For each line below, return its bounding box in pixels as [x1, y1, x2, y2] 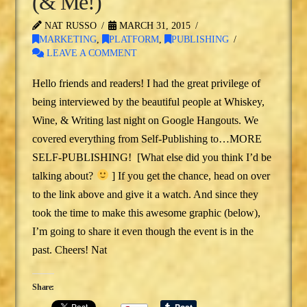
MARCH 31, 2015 [116, 20, 191, 31]
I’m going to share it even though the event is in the [32, 225, 254, 237]
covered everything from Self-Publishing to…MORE [32, 132, 262, 145]
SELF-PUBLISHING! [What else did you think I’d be [32, 151, 272, 163]
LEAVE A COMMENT [44, 47, 138, 58]
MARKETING [39, 34, 97, 45]
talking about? [32, 169, 97, 182]
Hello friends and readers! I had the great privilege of [32, 77, 261, 89]
